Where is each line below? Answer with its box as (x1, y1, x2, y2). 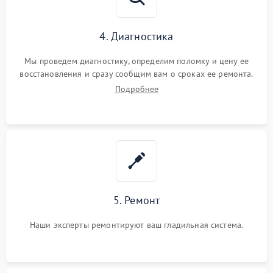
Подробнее (115, 83, 158, 94)
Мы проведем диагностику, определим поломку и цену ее (24, 55, 249, 66)
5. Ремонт (113, 193, 160, 207)
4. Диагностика (99, 29, 174, 43)
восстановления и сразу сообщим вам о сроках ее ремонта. (19, 68, 253, 79)
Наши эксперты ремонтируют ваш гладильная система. (29, 219, 244, 230)
